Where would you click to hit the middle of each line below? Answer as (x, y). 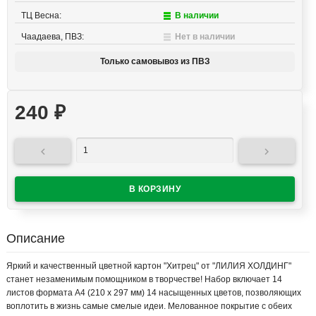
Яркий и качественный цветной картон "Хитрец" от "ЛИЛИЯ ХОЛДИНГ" (149, 266)
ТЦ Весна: (41, 16)
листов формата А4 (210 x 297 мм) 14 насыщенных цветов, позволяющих (154, 293)
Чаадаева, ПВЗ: (53, 37)
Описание (36, 239)
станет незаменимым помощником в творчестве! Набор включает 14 (144, 280)
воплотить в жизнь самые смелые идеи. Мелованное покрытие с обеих (149, 306)
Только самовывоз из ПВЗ (155, 62)
